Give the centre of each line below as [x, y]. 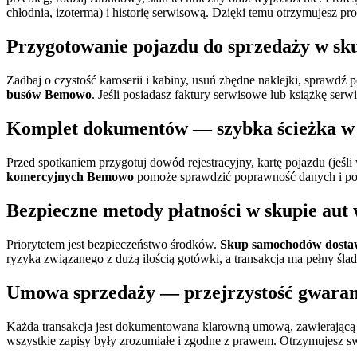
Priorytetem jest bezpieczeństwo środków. [113, 244]
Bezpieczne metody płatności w [135, 210]
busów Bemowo [49, 95]
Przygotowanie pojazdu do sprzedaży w [170, 47]
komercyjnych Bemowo [70, 176]
